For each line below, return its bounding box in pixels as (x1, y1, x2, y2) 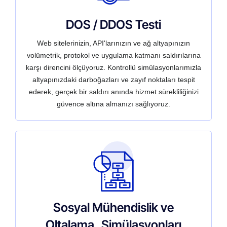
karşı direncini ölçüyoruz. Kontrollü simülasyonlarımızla (26, 63, 201, 71)
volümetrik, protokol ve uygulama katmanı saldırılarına (26, 51, 201, 59)
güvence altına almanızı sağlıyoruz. (57, 99, 170, 108)
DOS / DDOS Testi (66, 17, 161, 32)
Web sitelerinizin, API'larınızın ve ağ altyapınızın (37, 39, 190, 47)
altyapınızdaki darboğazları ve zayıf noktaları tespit (32, 75, 195, 84)
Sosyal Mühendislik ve (53, 200, 174, 215)
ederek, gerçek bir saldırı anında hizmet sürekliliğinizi (28, 87, 199, 96)
